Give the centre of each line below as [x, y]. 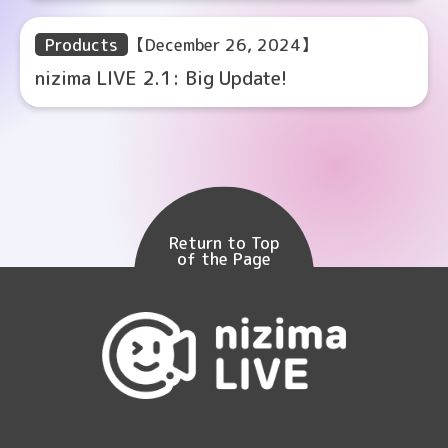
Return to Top [224, 242]
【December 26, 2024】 [223, 44]
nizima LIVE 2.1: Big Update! [161, 78]
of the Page [224, 258]
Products [81, 44]
